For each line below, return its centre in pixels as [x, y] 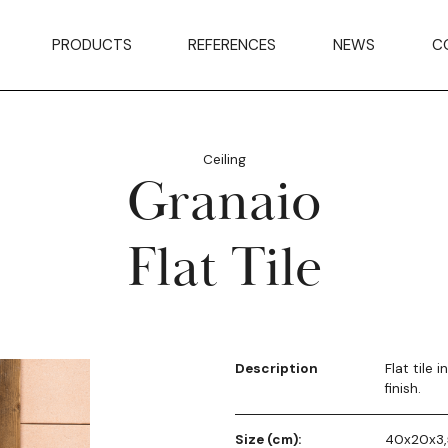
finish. [403, 388]
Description [277, 368]
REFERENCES [232, 45]
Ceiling [224, 159]
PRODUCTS [91, 45]
